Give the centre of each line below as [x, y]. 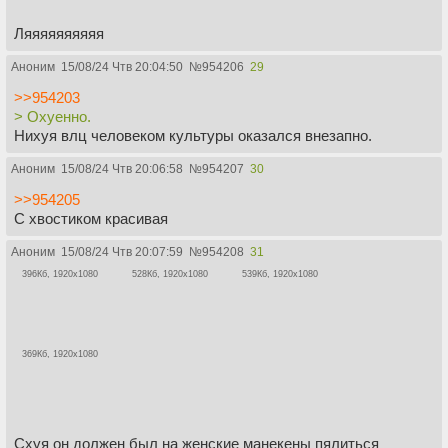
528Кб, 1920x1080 [170, 273]
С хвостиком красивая [91, 218]
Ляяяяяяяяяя [59, 33]
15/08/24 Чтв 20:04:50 [122, 66]
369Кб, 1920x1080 [60, 354]
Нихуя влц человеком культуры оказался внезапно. [193, 135]
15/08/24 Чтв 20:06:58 [122, 168]
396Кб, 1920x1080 [60, 273]
